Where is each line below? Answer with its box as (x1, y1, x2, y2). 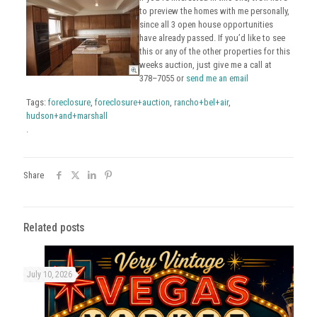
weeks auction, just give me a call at (139, 59, 272, 70)
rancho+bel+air (173, 97, 229, 108)
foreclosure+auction (94, 97, 170, 108)
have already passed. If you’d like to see (139, 33, 285, 43)
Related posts (23, 221, 84, 234)
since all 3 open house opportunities (139, 19, 273, 30)
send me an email (185, 73, 248, 83)
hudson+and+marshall (25, 110, 108, 121)
